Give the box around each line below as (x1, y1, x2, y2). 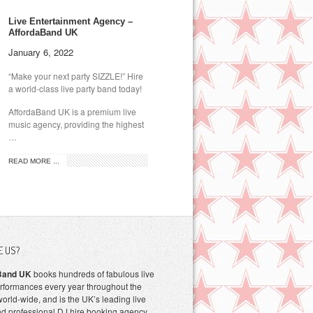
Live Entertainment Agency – (8, 16, 133, 27)
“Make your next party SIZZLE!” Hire (8, 70, 143, 82)
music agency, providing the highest (8, 118, 144, 131)
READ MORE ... (8, 157, 59, 166)
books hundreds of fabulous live (31, 268, 154, 280)
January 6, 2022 (8, 45, 73, 59)
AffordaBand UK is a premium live (8, 105, 136, 118)
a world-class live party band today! (8, 82, 142, 95)
